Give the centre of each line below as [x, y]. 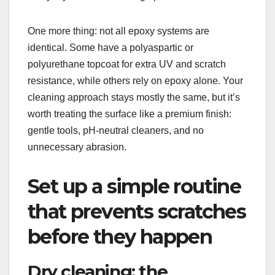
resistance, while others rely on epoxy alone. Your [135, 81]
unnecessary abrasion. [77, 147]
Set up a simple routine [134, 187]
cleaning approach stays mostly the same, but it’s [134, 98]
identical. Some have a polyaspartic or [110, 48]
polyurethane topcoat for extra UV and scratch [127, 64]
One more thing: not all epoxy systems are [118, 31]
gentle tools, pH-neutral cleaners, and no [116, 131]
